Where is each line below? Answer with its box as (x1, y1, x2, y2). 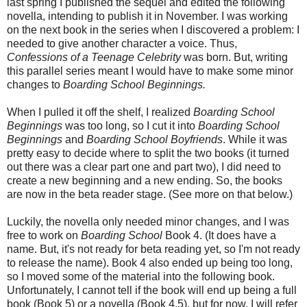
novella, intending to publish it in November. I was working (7, 10, 288, 22)
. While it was (223, 133, 287, 145)
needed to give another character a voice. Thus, (7, 37, 237, 49)
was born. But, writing (181, 51, 288, 63)
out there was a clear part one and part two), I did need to (7, 160, 281, 173)
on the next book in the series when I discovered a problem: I (7, 23, 299, 36)
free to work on (7, 229, 81, 241)
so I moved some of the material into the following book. (7, 270, 275, 282)
